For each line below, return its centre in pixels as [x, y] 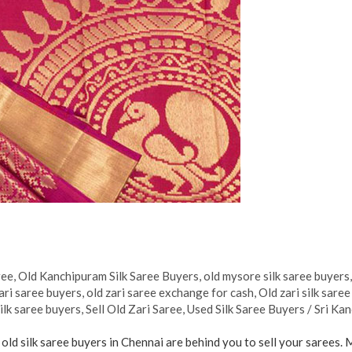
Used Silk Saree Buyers [246, 308]
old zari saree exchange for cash [170, 292]
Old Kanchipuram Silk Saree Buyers [109, 275]
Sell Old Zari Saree [134, 308]
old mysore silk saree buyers [277, 275]
